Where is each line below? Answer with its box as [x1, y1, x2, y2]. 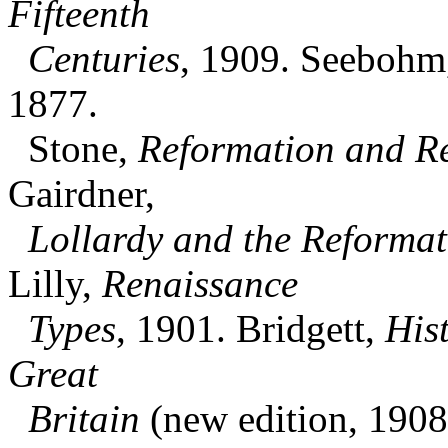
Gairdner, [8, 171, 155, 215]
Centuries [8, 36, 180, 80]
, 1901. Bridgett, [116, 306, 375, 350]
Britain [8, 396, 140, 440]
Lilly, [8, 261, 92, 305]
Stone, [8, 126, 128, 170]
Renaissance [102, 261, 298, 305]
